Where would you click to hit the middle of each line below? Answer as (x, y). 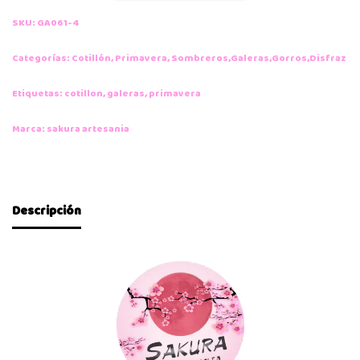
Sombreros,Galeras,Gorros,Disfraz (259, 58)
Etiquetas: (38, 94)
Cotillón (91, 58)
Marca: (29, 129)
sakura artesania (88, 129)
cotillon (84, 94)
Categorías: (42, 58)
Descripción (47, 211)
